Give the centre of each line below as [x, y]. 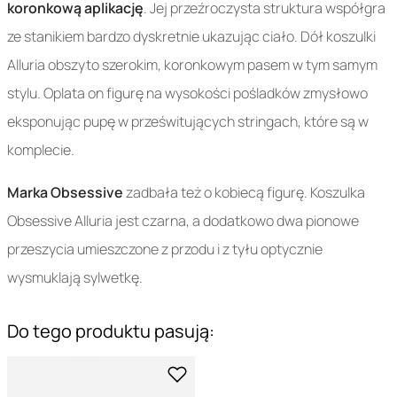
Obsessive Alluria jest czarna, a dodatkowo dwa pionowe [183, 221]
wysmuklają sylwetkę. [75, 277]
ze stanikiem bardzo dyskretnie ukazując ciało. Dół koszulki [191, 36]
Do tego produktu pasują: [111, 331]
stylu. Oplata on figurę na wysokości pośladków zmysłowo [187, 93]
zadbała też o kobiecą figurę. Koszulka [244, 192]
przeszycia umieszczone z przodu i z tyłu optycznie [165, 249]
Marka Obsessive [65, 192]
